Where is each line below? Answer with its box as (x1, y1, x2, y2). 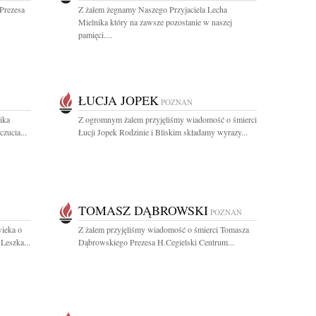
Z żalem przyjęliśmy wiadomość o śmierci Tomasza (78, 224, 249, 235)
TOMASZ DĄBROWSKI (78, 202, 208, 219)
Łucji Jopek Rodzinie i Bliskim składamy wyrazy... (78, 126, 248, 138)
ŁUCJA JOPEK (78, 92, 159, 109)
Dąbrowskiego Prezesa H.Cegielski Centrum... (78, 236, 234, 248)
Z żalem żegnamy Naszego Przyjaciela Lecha (78, 4, 227, 15)
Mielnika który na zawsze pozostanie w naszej (78, 16, 232, 28)
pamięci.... (78, 29, 112, 40)
